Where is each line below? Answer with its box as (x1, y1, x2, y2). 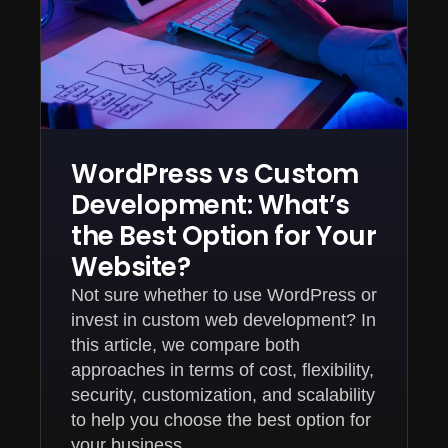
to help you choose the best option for (71, 409, 371, 430)
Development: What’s (71, 186, 350, 223)
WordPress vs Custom (71, 155, 359, 192)
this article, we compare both (71, 334, 300, 355)
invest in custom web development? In (71, 309, 376, 330)
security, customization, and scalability (71, 384, 375, 405)
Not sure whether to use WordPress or (71, 284, 377, 305)
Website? (71, 248, 190, 285)
